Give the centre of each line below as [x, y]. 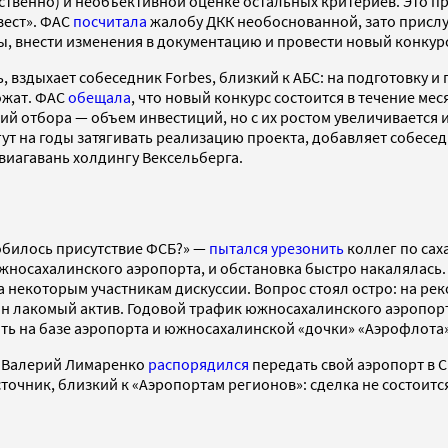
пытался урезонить [278, 248]
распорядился [198, 364]
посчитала [110, 21]
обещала [99, 97]
